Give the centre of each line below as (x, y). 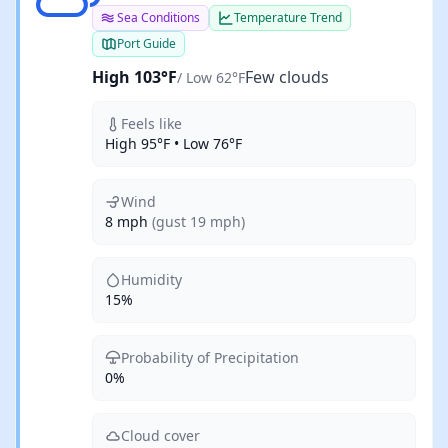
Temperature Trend (288, 17)
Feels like (151, 123)
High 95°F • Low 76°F (173, 143)
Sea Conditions (158, 17)
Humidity (151, 279)
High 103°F (134, 77)
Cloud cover (160, 435)
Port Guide (146, 43)
